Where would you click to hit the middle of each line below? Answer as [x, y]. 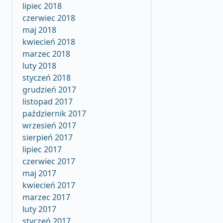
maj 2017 [39, 173]
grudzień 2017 [49, 90]
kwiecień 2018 [49, 42]
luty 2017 [39, 209]
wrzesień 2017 [49, 125]
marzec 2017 [46, 197]
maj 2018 [39, 30]
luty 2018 [39, 66]
